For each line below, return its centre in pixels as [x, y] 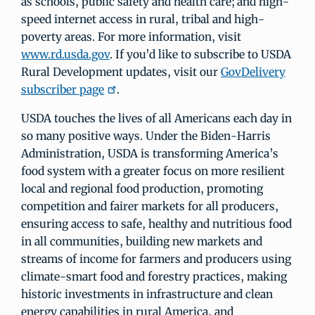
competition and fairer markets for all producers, [150, 206]
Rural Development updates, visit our [121, 72]
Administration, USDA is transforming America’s [150, 153]
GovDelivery [253, 72]
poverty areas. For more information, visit [131, 37]
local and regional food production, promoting [142, 188]
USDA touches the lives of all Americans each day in [156, 118]
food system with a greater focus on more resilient [153, 171]
